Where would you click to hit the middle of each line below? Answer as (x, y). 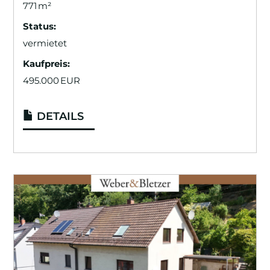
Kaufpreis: (47, 64)
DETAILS (59, 116)
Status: (40, 27)
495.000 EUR (52, 81)
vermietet (45, 43)
